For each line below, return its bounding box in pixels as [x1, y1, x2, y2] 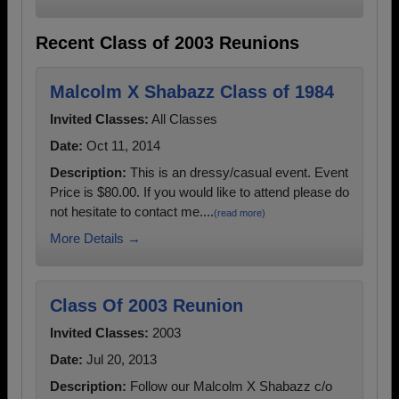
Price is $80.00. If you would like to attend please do [50, 184, 349, 199]
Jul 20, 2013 [83, 352, 157, 367]
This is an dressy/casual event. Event [126, 165, 348, 180]
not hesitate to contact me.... [50, 204, 214, 219]
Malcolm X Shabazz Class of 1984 [50, 82, 334, 102]
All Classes [149, 111, 217, 126]
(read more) [214, 208, 265, 218]
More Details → [50, 231, 141, 246]
